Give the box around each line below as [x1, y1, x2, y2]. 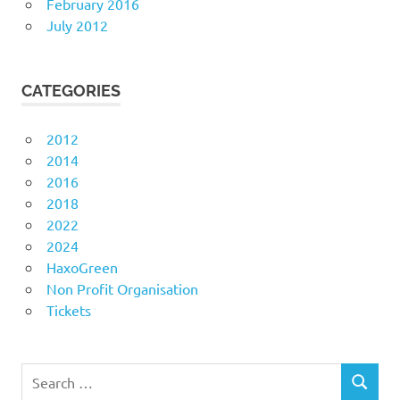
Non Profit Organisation [46, 279, 198, 297]
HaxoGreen [46, 257, 118, 276]
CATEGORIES [21, 80, 121, 100]
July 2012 [46, 15, 108, 34]
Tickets [46, 300, 91, 319]
